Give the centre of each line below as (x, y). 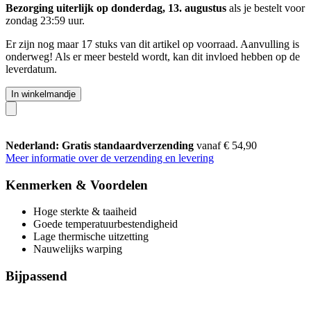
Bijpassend (36, 276)
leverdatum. (31, 69)
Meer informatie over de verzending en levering (110, 158)
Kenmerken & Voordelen (77, 185)
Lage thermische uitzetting (91, 237)
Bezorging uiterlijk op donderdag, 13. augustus (116, 8)
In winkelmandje (43, 94)
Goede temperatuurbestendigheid (106, 224)
